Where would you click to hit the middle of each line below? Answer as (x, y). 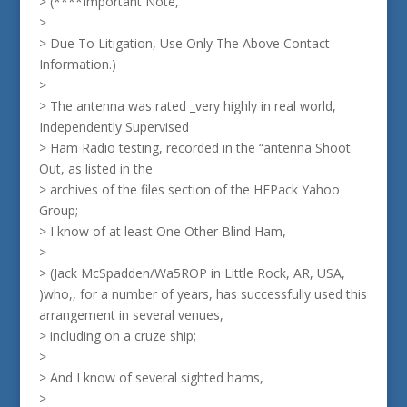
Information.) (77, 64)
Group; (58, 210)
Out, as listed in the (95, 169)
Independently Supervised (114, 127)
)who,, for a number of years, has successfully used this (203, 294)
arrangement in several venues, (131, 315)
